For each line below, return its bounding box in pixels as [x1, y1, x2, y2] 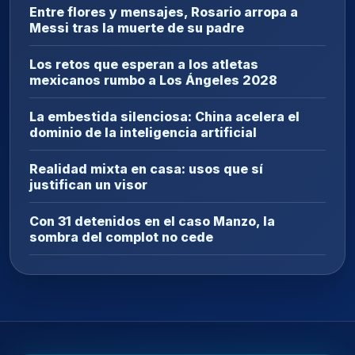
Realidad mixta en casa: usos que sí [29, 161, 263, 177]
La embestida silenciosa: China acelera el [29, 109, 300, 125]
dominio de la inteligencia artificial [29, 124, 257, 141]
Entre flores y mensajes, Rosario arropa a [29, 4, 298, 21]
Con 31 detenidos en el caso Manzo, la [29, 213, 275, 230]
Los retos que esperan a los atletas [29, 56, 258, 73]
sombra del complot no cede [29, 229, 213, 246]
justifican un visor [29, 177, 147, 193]
